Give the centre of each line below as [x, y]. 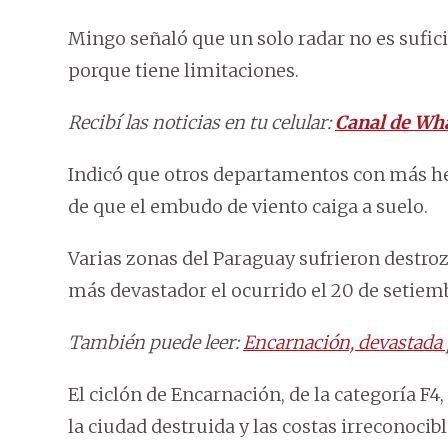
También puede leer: [155, 343]
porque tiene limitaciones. [183, 71]
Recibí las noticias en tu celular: [201, 123]
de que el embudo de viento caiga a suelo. [248, 207]
